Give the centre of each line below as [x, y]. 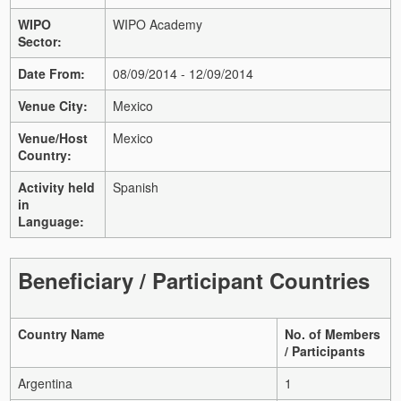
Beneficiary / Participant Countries [194, 280]
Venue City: [53, 105]
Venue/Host [53, 137]
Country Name [61, 333]
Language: [51, 221]
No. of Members [333, 333]
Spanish [136, 187]
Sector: [40, 41]
